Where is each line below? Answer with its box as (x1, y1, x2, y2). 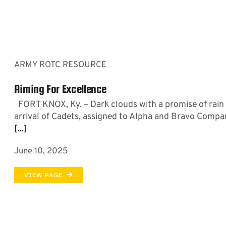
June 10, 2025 (14, 145, 68, 156)
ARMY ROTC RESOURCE (14, 59, 106, 70)
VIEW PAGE (24, 171, 63, 179)
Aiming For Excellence (14, 82, 107, 95)
